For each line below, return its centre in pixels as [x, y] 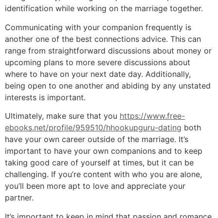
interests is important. [45, 97]
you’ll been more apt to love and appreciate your [95, 186]
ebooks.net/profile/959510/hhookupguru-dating [93, 128]
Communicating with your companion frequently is [98, 27]
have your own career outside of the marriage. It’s [97, 139]
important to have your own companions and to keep [104, 151]
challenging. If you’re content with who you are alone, [103, 174]
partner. [19, 198]
